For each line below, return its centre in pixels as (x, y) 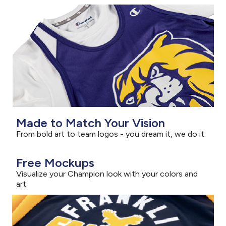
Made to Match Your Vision (91, 123)
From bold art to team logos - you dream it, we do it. (111, 134)
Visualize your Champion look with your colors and (107, 174)
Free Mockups (55, 162)
